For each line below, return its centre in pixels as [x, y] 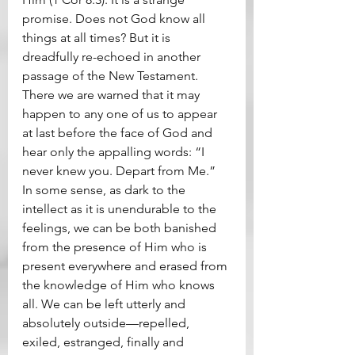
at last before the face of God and [119, 133]
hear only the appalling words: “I [115, 152]
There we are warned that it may [113, 95]
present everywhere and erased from [126, 266]
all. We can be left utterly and [105, 304]
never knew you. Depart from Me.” [120, 171]
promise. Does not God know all [115, 19]
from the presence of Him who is [116, 247]
